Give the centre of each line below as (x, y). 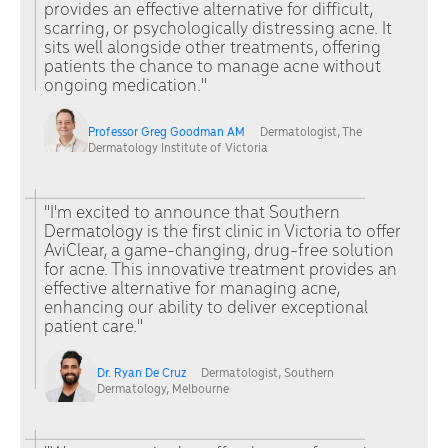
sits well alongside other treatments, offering (212, 49)
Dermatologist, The (311, 133)
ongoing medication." (125, 87)
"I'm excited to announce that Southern (192, 214)
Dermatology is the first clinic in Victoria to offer (222, 233)
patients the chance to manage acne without (212, 68)
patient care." (93, 328)
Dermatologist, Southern (267, 374)
